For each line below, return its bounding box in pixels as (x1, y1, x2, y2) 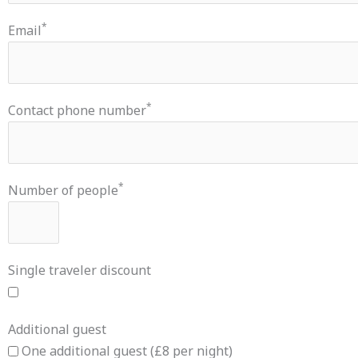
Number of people (8, 181, 118, 199)
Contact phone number (8, 101, 146, 119)
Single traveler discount (8, 261, 151, 279)
